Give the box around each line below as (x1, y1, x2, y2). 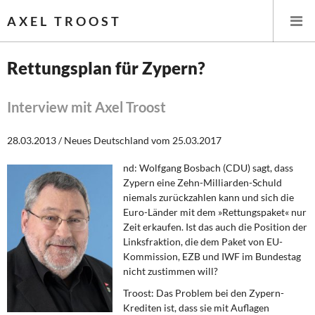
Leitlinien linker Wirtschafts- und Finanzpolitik (22, 155, 247, 169)
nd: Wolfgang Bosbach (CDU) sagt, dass (122, 162, 293, 174)
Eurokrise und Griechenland (22, 284, 157, 298)
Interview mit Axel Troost (7, 98, 166, 115)
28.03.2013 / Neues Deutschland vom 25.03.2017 (7, 134, 221, 146)
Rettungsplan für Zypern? (7, 58, 205, 78)
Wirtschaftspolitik (22, 188, 110, 202)
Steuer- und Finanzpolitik (22, 220, 149, 234)
